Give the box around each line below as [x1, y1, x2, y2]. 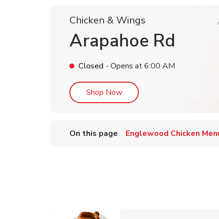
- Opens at [104, 61, 142, 71]
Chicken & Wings [69, 14, 146, 27]
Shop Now [86, 87, 122, 98]
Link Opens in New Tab [122, 87, 201, 97]
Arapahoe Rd [69, 29, 175, 53]
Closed [78, 61, 104, 71]
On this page [69, 128, 118, 139]
